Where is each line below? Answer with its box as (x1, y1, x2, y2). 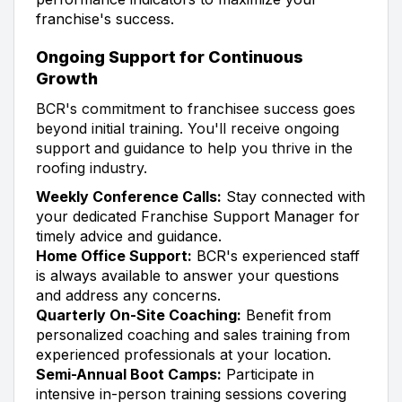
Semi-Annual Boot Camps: (36, 364, 222, 383)
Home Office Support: (36, 246, 192, 265)
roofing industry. (36, 158, 147, 177)
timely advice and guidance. (36, 226, 222, 245)
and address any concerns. (36, 285, 221, 304)
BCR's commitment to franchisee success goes (36, 99, 355, 118)
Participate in (222, 364, 314, 383)
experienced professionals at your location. (36, 345, 331, 363)
